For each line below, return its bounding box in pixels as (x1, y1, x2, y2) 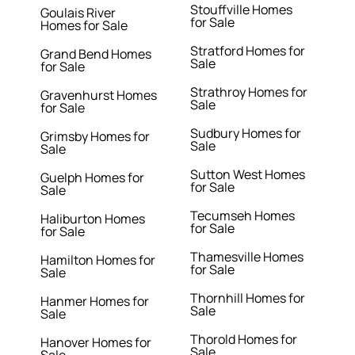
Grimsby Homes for (40, 128, 151, 146)
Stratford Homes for (189, 42, 305, 60)
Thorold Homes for (189, 330, 297, 349)
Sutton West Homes (189, 166, 305, 184)
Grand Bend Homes (40, 45, 152, 63)
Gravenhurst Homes (40, 86, 158, 105)
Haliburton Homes (40, 210, 146, 228)
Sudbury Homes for (189, 124, 301, 143)
